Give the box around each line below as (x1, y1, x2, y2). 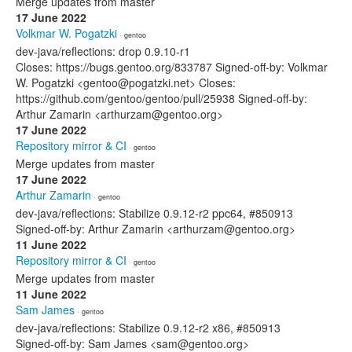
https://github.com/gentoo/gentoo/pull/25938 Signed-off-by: (16, 90, 307, 106)
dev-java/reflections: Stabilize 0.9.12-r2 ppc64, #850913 (16, 205, 293, 221)
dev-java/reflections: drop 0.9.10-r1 (16, 43, 190, 59)
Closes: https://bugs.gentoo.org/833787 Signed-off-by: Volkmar (16, 59, 328, 75)
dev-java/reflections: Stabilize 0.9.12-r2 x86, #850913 (16, 320, 280, 335)
